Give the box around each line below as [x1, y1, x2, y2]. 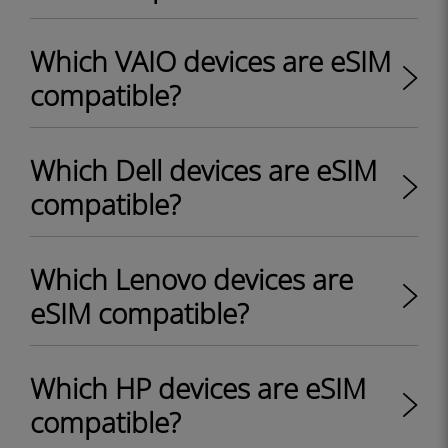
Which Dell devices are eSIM [30, 151, 377, 189]
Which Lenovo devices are [30, 260, 353, 298]
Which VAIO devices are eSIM [30, 42, 391, 80]
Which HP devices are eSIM [30, 369, 366, 407]
